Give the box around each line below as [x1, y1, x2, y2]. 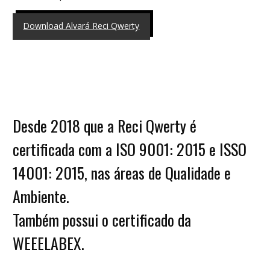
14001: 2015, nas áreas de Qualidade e [12, 161, 231, 185]
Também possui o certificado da [12, 208, 191, 232]
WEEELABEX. [12, 231, 84, 256]
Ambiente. [12, 184, 69, 209]
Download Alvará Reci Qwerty [23, 20, 140, 31]
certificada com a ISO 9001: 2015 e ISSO [12, 137, 246, 162]
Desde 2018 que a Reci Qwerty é [12, 114, 196, 138]
